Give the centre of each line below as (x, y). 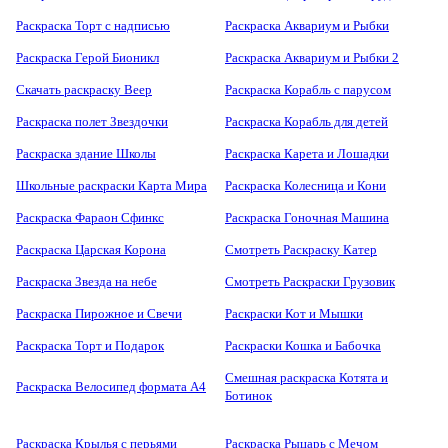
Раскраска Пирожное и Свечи (99, 314)
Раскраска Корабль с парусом (308, 90)
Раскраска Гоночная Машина (307, 218)
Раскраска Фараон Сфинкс (90, 218)
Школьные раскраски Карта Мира (111, 186)
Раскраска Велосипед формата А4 (111, 387)
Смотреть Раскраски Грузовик (310, 282)
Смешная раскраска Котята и (306, 378)
